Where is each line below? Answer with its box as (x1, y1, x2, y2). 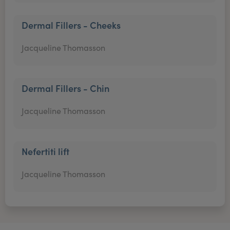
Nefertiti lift (22, 145, 69, 158)
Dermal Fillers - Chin (22, 82, 109, 94)
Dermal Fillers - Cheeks (22, 18, 121, 31)
